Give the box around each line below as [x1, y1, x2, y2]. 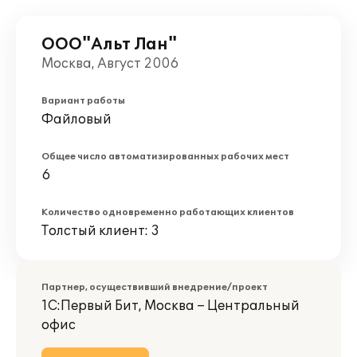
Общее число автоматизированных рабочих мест [41, 151, 289, 162]
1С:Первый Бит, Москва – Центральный [41, 298, 300, 314]
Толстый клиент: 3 [41, 223, 159, 239]
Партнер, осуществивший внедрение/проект [41, 282, 268, 292]
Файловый [41, 112, 112, 127]
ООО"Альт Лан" [41, 35, 177, 54]
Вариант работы [41, 96, 125, 106]
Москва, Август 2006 [41, 56, 178, 72]
